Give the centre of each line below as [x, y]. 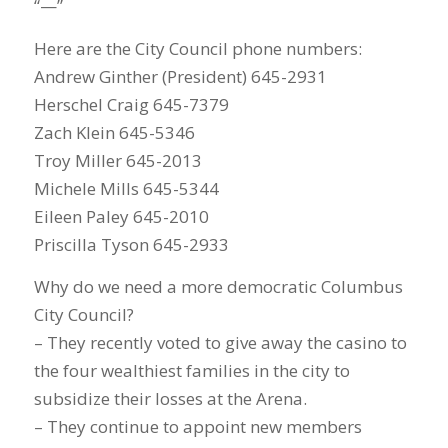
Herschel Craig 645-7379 [131, 104]
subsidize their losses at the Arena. [170, 399]
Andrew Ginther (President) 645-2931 [180, 76]
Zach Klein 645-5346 [114, 132]
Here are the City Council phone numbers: [197, 48]
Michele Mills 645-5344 [126, 188]
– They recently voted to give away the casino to [220, 343]
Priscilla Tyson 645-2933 [131, 244]
